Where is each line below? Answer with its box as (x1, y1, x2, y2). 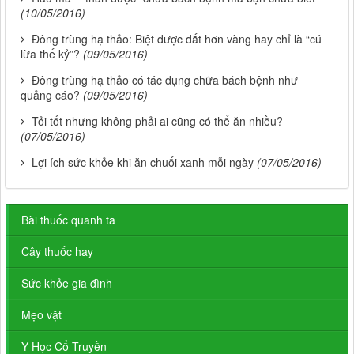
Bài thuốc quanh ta (21, 212, 115, 228)
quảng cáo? (21, 87, 80, 104)
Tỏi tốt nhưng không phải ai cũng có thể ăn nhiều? (32, 113, 283, 130)
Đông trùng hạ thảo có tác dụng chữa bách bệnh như (32, 72, 298, 88)
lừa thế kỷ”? (21, 46, 80, 62)
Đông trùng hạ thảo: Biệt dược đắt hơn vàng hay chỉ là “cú (32, 31, 322, 47)
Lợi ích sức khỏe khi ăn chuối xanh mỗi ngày (32, 154, 254, 171)
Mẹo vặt (21, 307, 62, 323)
